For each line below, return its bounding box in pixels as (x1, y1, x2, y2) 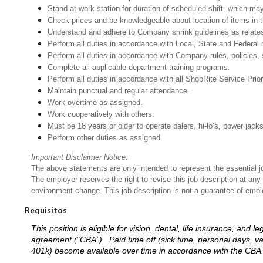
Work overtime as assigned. (48, 97, 143, 107)
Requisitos (25, 204, 67, 215)
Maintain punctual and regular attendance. (48, 86, 190, 95)
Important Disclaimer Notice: (31, 152, 129, 161)
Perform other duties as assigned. (48, 133, 163, 142)
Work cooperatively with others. (48, 109, 155, 119)
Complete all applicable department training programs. (48, 62, 231, 72)
